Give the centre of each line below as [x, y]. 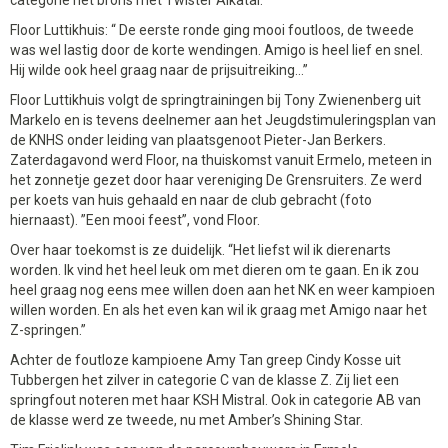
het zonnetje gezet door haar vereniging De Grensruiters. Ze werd [216, 179]
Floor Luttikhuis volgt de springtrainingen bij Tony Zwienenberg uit [215, 99]
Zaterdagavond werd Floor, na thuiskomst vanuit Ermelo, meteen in [221, 159]
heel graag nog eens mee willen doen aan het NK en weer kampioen [222, 289]
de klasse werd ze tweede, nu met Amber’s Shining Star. [186, 419]
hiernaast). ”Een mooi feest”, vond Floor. [135, 219]
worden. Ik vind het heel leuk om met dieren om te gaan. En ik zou [214, 269]
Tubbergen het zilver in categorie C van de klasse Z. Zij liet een [204, 379]
